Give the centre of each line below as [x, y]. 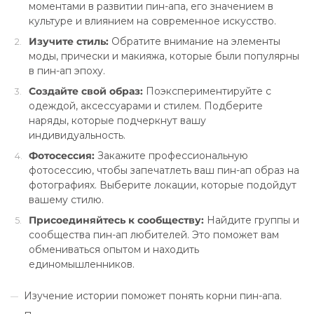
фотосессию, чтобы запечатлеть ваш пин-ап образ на [164, 170]
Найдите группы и [251, 220]
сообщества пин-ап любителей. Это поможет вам [153, 235]
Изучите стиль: [68, 41]
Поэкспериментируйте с [207, 91]
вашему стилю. [66, 200]
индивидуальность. [77, 135]
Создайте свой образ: [86, 91]
